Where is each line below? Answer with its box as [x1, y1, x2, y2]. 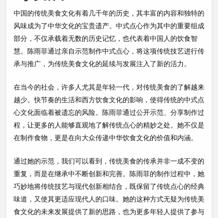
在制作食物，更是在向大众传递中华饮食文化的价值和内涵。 [14, 132, 198, 142]
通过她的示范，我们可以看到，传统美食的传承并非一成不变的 [14, 156, 204, 165]
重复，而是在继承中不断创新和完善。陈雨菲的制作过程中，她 [14, 168, 204, 178]
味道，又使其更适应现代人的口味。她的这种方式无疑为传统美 [14, 194, 204, 203]
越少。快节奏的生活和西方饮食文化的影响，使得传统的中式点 [14, 94, 204, 104]
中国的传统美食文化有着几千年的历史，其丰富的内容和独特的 [14, 8, 204, 18]
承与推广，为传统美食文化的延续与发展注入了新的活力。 [14, 58, 191, 68]
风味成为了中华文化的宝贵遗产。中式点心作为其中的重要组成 [14, 20, 204, 30]
